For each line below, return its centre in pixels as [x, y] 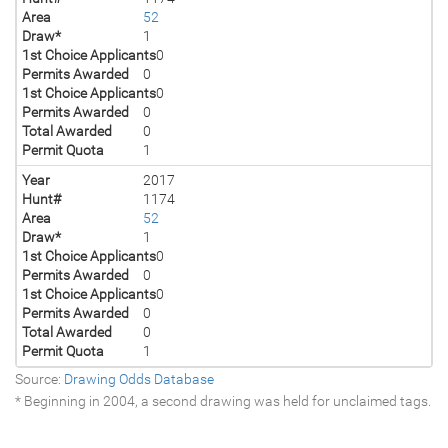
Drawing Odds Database [139, 378]
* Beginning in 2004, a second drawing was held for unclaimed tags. [223, 400]
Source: [39, 378]
